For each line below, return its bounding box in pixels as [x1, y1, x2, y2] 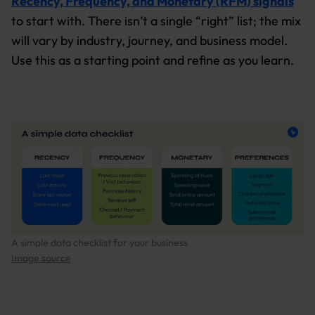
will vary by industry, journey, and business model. [11, 32, 288, 49]
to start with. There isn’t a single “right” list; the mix [11, 12, 301, 29]
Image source [11, 251, 71, 264]
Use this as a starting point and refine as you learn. [11, 51, 294, 68]
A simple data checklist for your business [11, 236, 188, 249]
